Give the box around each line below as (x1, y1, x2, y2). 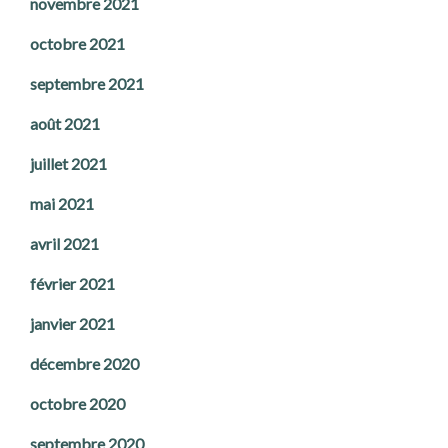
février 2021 (30, 274, 115, 294)
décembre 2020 (30, 354, 139, 374)
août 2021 (30, 114, 100, 134)
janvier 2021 (30, 314, 115, 334)
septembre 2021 (30, 74, 144, 94)
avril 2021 (30, 234, 99, 254)
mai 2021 (30, 194, 94, 214)
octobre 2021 (30, 34, 125, 54)
